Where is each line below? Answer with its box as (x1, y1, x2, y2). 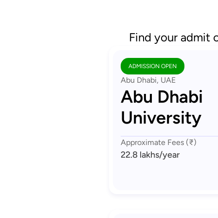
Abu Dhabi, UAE (121, 75, 176, 85)
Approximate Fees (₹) (121, 138, 197, 147)
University (121, 107, 201, 128)
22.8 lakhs (121, 149, 159, 160)
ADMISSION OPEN (128, 63, 177, 70)
